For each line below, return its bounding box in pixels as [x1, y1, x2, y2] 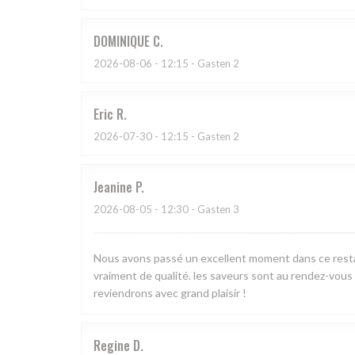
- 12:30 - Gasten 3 [152, 203, 239, 216]
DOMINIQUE [94, 32, 150, 52]
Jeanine [94, 177, 132, 197]
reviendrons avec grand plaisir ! [94, 286, 246, 300]
